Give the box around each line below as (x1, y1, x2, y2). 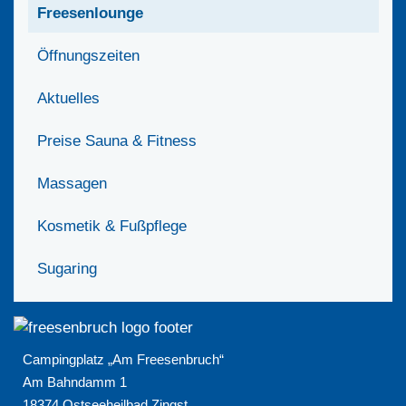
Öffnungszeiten (37, 46, 140, 64)
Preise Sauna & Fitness (37, 131, 197, 150)
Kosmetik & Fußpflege (37, 217, 187, 235)
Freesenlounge (37, 4, 143, 22)
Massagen (37, 174, 107, 192)
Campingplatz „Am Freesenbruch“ (23, 351, 224, 367)
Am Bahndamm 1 (23, 373, 127, 390)
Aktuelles (37, 89, 100, 107)
